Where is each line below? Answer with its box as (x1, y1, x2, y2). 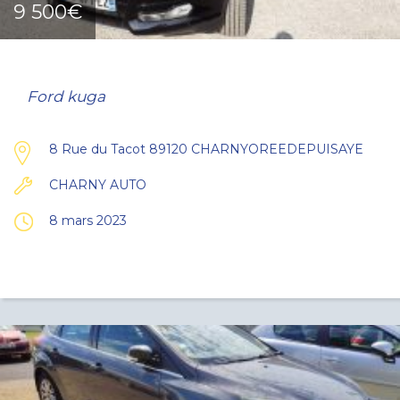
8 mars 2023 (49, 212, 127, 229)
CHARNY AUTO (49, 177, 146, 193)
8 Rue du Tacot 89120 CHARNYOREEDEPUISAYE (49, 141, 363, 157)
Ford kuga (27, 87, 105, 105)
